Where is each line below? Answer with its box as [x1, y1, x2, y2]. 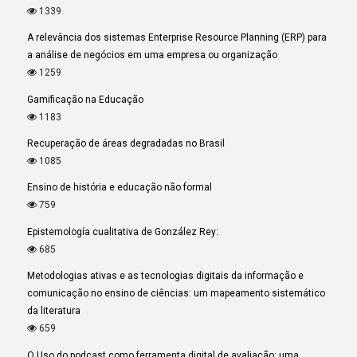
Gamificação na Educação [27, 93, 144, 105]
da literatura [27, 305, 81, 317]
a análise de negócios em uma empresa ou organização [27, 49, 278, 61]
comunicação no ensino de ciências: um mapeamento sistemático [27, 288, 326, 300]
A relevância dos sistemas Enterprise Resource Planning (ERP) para [27, 32, 328, 44]
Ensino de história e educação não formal [27, 182, 213, 194]
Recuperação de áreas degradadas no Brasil [27, 137, 226, 149]
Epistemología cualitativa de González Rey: [27, 226, 219, 237]
